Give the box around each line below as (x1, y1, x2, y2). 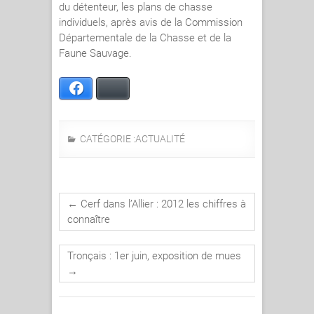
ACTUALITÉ (135, 133, 185, 145)
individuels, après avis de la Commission (59, 16, 243, 29)
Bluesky (122, 83, 151, 94)
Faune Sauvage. (59, 47, 132, 60)
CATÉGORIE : (78, 133, 135, 145)
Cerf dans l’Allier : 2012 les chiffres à (78, 198, 246, 211)
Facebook (85, 83, 121, 94)
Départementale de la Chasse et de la (59, 32, 231, 45)
